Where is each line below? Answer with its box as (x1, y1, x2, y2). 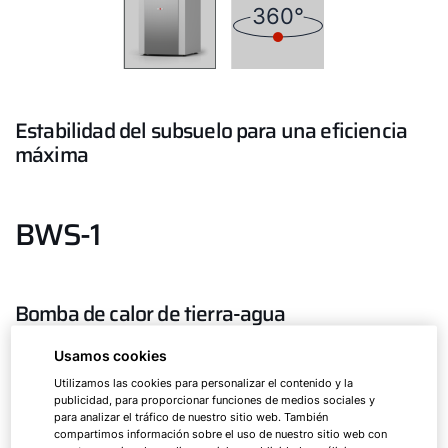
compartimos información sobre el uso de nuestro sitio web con (54, 427, 388, 442)
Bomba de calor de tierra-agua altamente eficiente (15, 358, 418, 378)
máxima (15, 138, 88, 171)
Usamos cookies (54, 347, 168, 365)
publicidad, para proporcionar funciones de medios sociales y (54, 393, 376, 408)
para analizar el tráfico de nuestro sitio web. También (54, 410, 329, 425)
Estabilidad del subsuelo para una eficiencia (15, 114, 408, 147)
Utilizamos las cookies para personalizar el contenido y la (54, 376, 354, 391)
